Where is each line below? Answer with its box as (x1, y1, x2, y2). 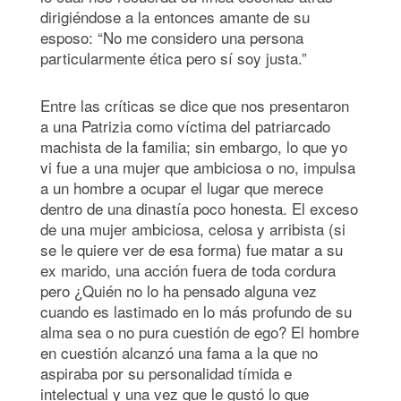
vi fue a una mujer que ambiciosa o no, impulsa (40, 155, 355, 178)
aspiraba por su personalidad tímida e (40, 361, 292, 384)
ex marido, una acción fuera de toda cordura (40, 258, 336, 281)
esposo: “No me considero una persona (40, 25, 303, 48)
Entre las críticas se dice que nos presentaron (40, 93, 349, 116)
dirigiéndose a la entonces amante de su (40, 4, 310, 28)
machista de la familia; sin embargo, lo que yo (40, 134, 347, 158)
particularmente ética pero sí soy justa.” (40, 46, 307, 69)
